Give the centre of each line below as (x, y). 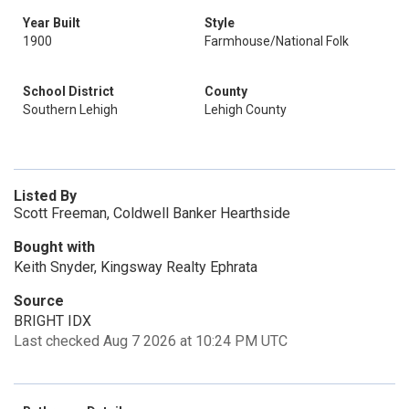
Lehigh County (246, 110)
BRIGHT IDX (52, 321)
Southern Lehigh (70, 110)
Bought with (54, 247)
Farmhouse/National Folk (277, 41)
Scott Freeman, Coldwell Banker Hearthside (152, 213)
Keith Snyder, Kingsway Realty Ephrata (136, 267)
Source (39, 301)
